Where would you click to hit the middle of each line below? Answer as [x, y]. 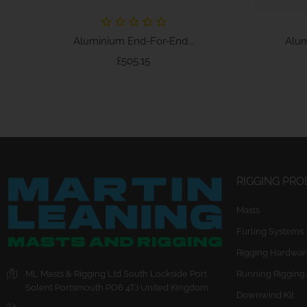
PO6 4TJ [122, 287]
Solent [39, 287]
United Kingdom [174, 287]
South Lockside [156, 273]
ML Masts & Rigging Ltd [73, 273]
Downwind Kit [265, 295]
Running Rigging [270, 274]
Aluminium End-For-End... [133, 41]
